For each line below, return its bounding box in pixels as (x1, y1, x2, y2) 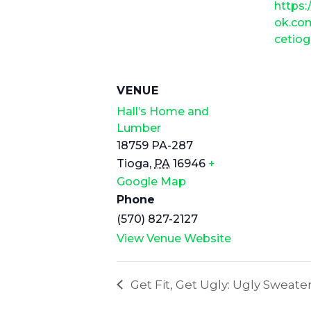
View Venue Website (117, 231, 231, 245)
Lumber (117, 121, 161, 135)
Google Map (117, 174, 186, 188)
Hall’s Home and (117, 104, 209, 118)
